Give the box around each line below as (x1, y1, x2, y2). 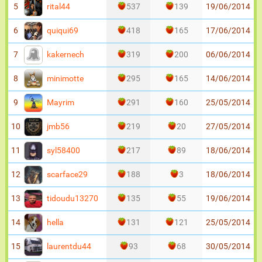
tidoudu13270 (45, 193, 98, 204)
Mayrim (45, 97, 74, 108)
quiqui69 (45, 25, 78, 36)
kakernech (45, 49, 84, 60)
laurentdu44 (45, 241, 91, 251)
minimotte (45, 73, 84, 84)
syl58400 (45, 145, 80, 156)
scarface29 (45, 169, 88, 180)
